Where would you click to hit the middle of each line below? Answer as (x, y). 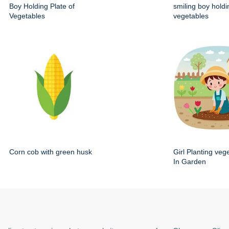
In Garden (190, 162)
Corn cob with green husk (51, 152)
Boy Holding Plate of (42, 6)
